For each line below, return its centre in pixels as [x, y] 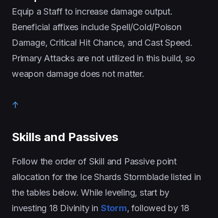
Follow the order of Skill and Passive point [94, 161]
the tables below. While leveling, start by [91, 192]
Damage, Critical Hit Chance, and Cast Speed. [102, 42]
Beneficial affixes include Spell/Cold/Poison [97, 27]
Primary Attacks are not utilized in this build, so [103, 58]
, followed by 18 [158, 208]
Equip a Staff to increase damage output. [92, 11]
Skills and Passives [65, 137]
